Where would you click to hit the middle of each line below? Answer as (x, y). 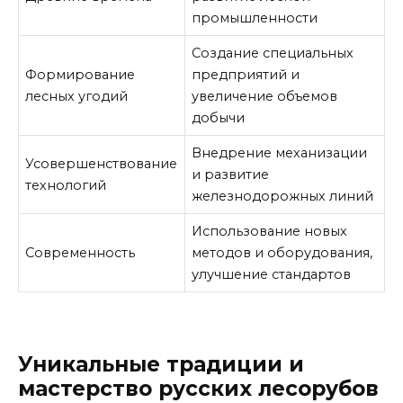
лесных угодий (77, 96)
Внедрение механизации (280, 152)
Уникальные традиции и (161, 365)
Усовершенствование (102, 163)
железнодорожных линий (283, 196)
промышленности (255, 18)
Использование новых (270, 231)
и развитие (231, 174)
